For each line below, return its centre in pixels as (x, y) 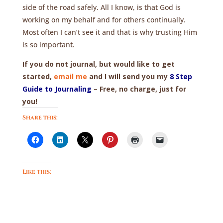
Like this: (37, 172)
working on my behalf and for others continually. (104, 20)
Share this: (40, 117)
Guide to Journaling (57, 89)
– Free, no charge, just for (139, 89)
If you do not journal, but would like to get (98, 64)
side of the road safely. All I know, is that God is (101, 7)
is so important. (48, 45)
